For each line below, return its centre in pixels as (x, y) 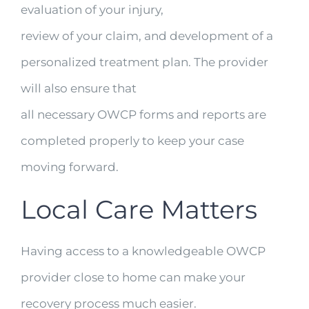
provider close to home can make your (133, 278)
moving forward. (70, 167)
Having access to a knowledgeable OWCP (143, 251)
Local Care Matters (139, 209)
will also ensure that (79, 88)
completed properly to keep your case (132, 140)
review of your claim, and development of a (147, 36)
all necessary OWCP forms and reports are (143, 114)
